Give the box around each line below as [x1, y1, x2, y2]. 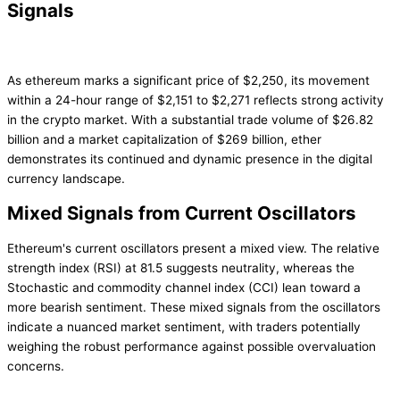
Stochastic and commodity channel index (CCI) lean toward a [7, 279, 361, 295]
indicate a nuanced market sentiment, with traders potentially [7, 319, 361, 334]
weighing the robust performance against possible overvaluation [7, 338, 376, 354]
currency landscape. [7, 171, 125, 186]
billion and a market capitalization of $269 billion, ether [7, 131, 321, 146]
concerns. [7, 358, 64, 373]
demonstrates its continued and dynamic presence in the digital [7, 151, 372, 166]
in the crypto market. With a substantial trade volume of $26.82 [7, 112, 373, 127]
